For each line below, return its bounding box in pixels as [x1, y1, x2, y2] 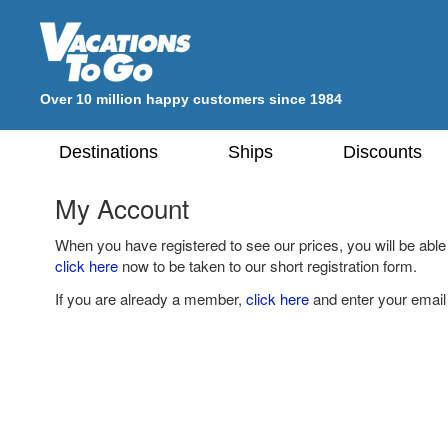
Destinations [59, 141, 158, 162]
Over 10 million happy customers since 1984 [40, 91, 342, 107]
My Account [55, 189, 189, 226]
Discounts [343, 141, 422, 162]
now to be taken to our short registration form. [118, 255, 417, 277]
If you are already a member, [55, 287, 246, 309]
